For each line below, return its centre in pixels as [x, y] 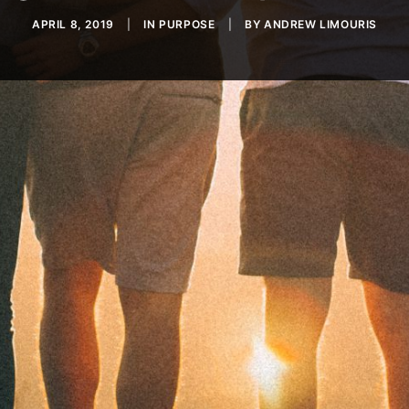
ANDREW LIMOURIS [320, 24]
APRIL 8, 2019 [73, 24]
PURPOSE [187, 24]
